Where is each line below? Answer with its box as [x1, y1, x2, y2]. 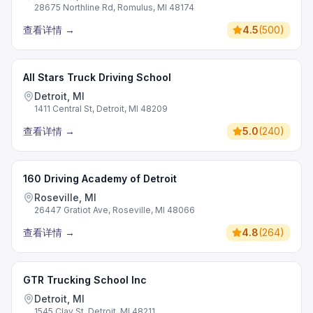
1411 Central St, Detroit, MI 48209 [34, 103, 168, 114]
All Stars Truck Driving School [23, 71, 171, 83]
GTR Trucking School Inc [23, 274, 147, 286]
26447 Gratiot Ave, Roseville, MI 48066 [34, 205, 195, 215]
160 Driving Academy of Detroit [23, 173, 177, 184]
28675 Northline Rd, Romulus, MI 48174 [34, 2, 194, 13]
